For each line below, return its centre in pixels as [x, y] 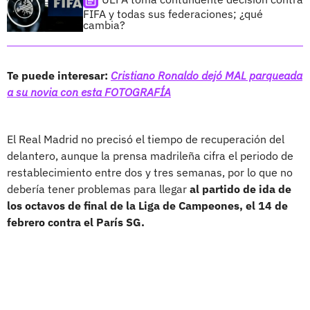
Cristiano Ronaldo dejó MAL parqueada [207, 75]
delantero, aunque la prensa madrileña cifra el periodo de [150, 155]
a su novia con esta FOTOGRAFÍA [89, 92]
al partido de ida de [240, 189]
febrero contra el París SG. [76, 222]
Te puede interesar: [59, 75]
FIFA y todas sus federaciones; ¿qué [173, 13]
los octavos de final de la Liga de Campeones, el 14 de [147, 205]
